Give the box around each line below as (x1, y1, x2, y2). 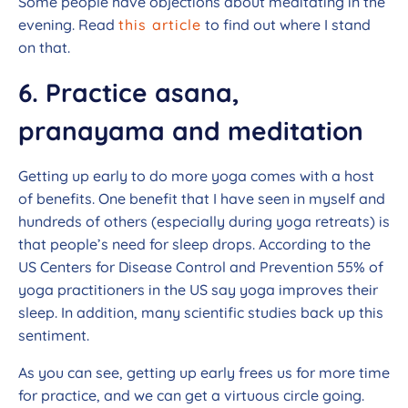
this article (118, 15, 202, 35)
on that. (18, 38, 74, 57)
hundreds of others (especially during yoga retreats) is (18, 212, 390, 231)
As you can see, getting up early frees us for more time (18, 363, 390, 382)
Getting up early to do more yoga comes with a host (18, 167, 374, 186)
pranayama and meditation (18, 115, 363, 148)
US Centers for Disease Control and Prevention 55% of (18, 258, 383, 277)
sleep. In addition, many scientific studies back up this (18, 303, 383, 322)
